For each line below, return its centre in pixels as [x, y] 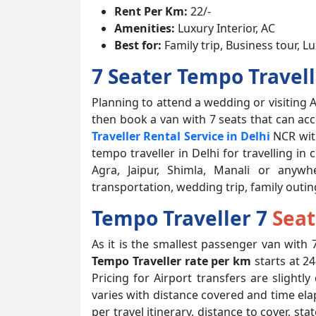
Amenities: [145, 28]
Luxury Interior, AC [225, 28]
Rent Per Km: [151, 11]
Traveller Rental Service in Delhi [181, 136]
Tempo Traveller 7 [182, 218]
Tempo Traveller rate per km [172, 261]
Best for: [138, 45]
